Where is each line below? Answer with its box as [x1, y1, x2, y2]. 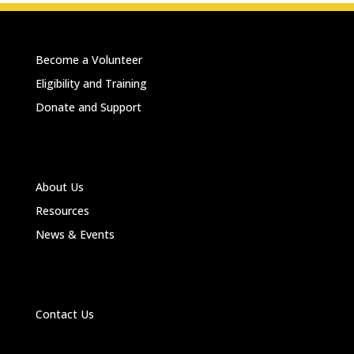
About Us [35, 179, 84, 195]
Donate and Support [35, 100, 141, 115]
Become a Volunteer [35, 52, 142, 67]
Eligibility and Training [35, 76, 147, 91]
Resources [35, 203, 89, 219]
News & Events [35, 227, 115, 243]
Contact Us [35, 307, 94, 322]
